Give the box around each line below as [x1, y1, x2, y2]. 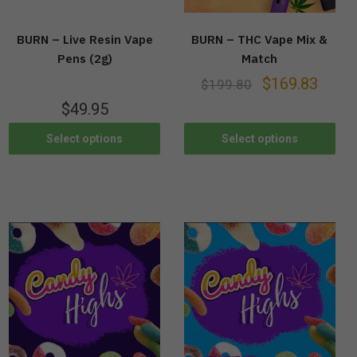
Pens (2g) [57, 51, 112, 67]
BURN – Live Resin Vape [16, 32, 153, 48]
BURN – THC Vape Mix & [191, 32, 328, 48]
